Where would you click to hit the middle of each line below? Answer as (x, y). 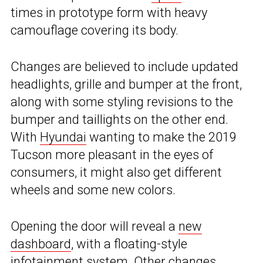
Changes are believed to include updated (124, 67)
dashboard (41, 244)
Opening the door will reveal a (95, 227)
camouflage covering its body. (95, 31)
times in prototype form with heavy (109, 13)
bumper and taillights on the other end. (119, 120)
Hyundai (63, 137)
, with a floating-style (129, 244)
